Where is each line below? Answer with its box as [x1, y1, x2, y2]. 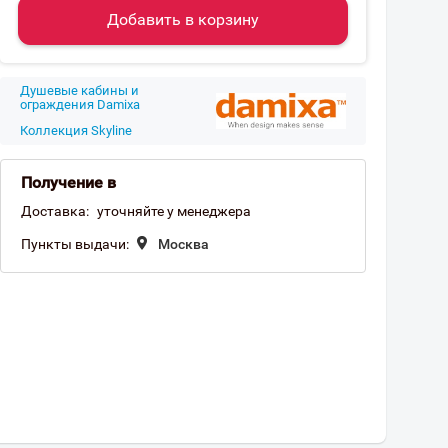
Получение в [21, 173, 116, 192]
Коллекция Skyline [20, 123, 132, 138]
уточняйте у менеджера [97, 203, 251, 219]
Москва [158, 236, 209, 252]
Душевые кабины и [20, 83, 139, 98]
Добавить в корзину [107, 10, 259, 29]
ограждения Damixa [20, 97, 140, 112]
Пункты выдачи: [21, 236, 129, 252]
